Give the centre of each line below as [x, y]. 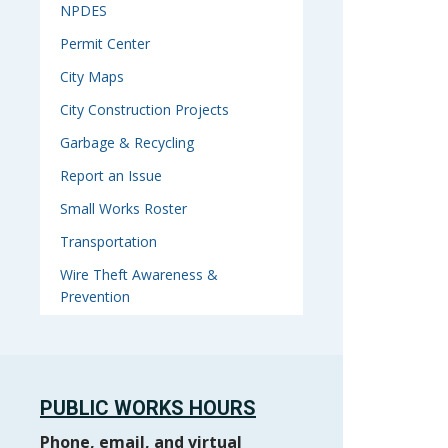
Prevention [95, 296]
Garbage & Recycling [127, 142]
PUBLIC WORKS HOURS [148, 408]
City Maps [92, 76]
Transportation [108, 241]
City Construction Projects [144, 109]
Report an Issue [111, 175]
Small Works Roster [123, 208]
